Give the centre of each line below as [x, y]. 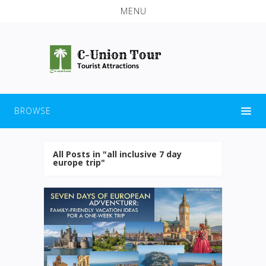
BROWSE [33, 110]
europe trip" [79, 162]
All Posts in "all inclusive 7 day [117, 154]
